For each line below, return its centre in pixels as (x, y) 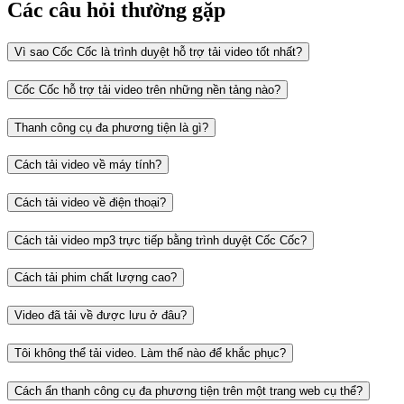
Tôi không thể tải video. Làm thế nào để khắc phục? (150, 353)
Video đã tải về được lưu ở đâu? (101, 316)
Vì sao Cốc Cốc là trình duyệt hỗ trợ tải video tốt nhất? (158, 52)
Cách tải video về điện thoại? (90, 202)
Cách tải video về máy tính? (88, 165)
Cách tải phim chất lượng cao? (96, 278)
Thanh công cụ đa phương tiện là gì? (111, 127)
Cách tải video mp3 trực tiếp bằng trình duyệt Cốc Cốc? (161, 240)
